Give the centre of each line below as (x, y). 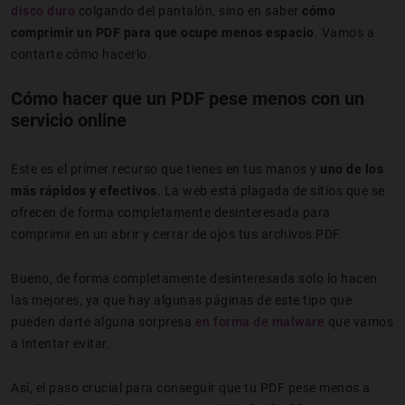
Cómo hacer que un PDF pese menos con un (188, 98)
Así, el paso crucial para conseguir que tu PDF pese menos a (191, 387)
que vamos (359, 321)
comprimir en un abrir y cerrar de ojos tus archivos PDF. (177, 234)
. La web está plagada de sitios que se (271, 190)
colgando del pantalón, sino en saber (188, 10)
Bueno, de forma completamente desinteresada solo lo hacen (194, 278)
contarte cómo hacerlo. (81, 54)
